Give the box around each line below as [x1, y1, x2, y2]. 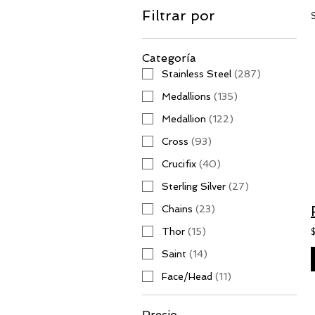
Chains [162, 203, 193, 214]
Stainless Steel [162, 68, 231, 79]
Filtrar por [142, 7, 215, 24]
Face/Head [162, 271, 212, 282]
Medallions [162, 91, 211, 102]
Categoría [142, 51, 196, 65]
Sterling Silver [162, 181, 226, 192]
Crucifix [162, 158, 196, 169]
